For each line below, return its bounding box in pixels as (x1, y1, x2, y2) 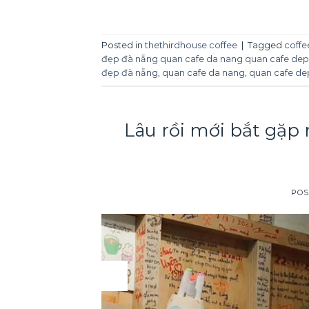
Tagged (248, 40, 284, 51)
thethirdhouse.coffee (145, 40, 237, 51)
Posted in (101, 40, 145, 51)
